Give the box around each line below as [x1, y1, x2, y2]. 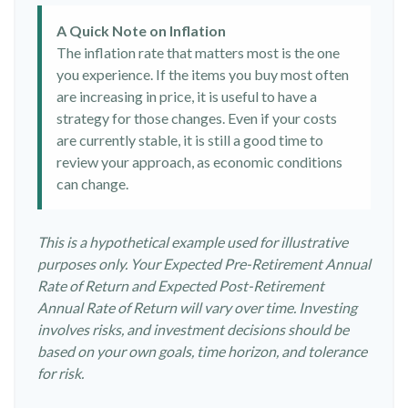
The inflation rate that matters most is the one [56, 44, 340, 62]
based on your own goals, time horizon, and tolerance [37, 342, 367, 361]
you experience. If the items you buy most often [56, 66, 349, 84]
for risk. [37, 364, 84, 382]
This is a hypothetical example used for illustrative [37, 233, 348, 251]
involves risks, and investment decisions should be [37, 321, 349, 339]
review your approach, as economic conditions [56, 153, 342, 171]
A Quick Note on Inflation [56, 22, 226, 40]
